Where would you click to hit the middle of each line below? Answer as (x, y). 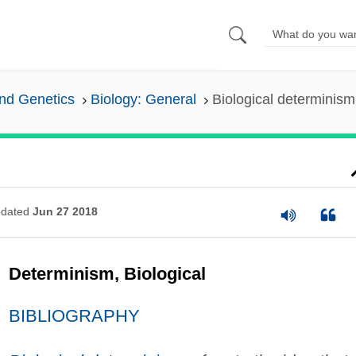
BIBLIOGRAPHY (74, 315)
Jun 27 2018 (65, 212)
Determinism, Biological (107, 273)
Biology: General (143, 100)
